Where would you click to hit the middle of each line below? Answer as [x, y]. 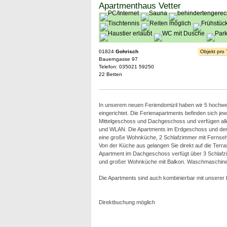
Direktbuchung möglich [127, 202]
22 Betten [110, 74]
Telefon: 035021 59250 [126, 67]
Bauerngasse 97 [118, 59]
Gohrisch [127, 51]
